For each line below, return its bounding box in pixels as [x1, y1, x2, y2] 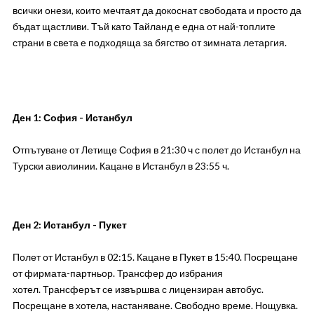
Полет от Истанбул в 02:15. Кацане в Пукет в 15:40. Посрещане [12, 251, 298, 263]
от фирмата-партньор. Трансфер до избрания [12, 267, 223, 279]
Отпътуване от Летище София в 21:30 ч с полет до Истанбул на [12, 144, 301, 156]
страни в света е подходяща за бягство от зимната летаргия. [12, 36, 287, 48]
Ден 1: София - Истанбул [12, 111, 132, 123]
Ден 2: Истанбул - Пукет [12, 219, 129, 231]
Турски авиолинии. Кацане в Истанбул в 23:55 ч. [12, 160, 229, 172]
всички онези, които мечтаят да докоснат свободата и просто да [12, 4, 301, 16]
